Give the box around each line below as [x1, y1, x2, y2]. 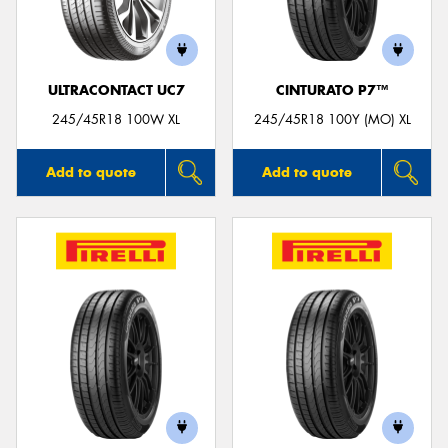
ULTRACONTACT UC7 [47, 82, 185, 99]
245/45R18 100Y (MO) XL [253, 110, 411, 128]
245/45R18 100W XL [52, 110, 180, 128]
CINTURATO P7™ [276, 82, 388, 99]
